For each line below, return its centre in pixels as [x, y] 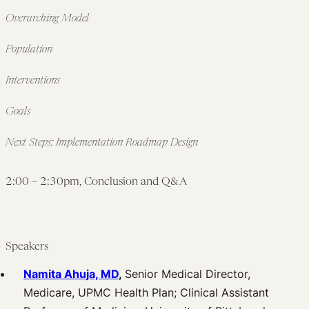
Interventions [33, 81]
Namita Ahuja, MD [71, 273]
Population [29, 50]
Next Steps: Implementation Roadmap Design [102, 143]
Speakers [27, 247]
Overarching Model [47, 19]
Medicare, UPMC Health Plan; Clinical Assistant [146, 292]
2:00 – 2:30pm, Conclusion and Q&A [96, 182]
